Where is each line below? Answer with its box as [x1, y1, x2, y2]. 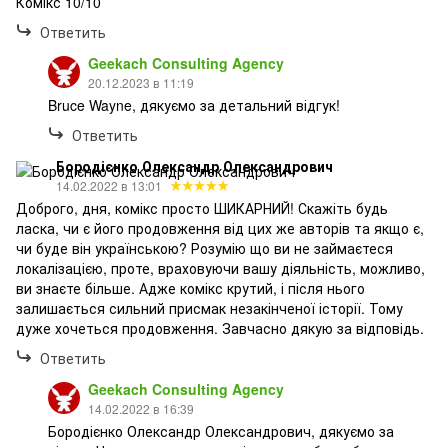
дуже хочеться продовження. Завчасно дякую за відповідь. [16, 317, 424, 338]
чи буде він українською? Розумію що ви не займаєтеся [16, 237, 393, 258]
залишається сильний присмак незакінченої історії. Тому [16, 297, 403, 318]
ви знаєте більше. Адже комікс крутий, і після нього [16, 277, 365, 298]
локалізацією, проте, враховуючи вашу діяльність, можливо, [16, 257, 425, 278]
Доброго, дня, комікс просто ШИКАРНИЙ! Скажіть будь [16, 197, 388, 218]
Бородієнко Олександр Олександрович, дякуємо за [48, 420, 394, 441]
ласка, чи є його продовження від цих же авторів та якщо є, [16, 217, 424, 238]
